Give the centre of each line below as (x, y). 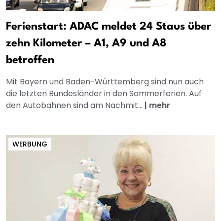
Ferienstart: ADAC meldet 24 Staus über (109, 26)
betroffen (30, 60)
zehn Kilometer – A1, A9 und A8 (86, 43)
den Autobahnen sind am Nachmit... (75, 105)
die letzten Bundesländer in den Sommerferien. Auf (104, 93)
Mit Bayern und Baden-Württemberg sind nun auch (105, 81)
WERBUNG (30, 144)
